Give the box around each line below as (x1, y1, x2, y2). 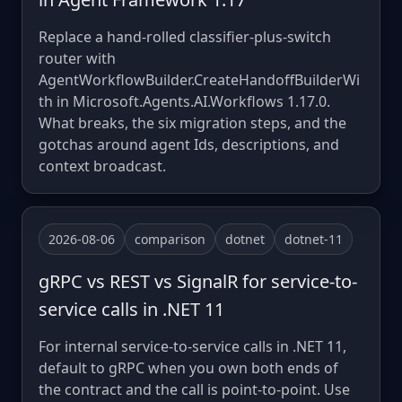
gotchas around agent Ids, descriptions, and (39, 134, 339, 154)
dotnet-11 (284, 230, 343, 248)
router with (39, 48, 116, 68)
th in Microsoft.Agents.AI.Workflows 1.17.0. (39, 91, 330, 111)
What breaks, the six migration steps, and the (39, 112, 346, 133)
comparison (135, 230, 205, 248)
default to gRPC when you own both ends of (39, 357, 338, 378)
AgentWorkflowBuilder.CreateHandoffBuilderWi (39, 69, 360, 90)
